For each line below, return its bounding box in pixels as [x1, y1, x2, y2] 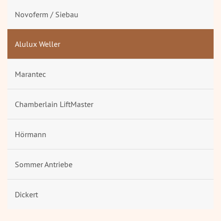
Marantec [15, 69, 46, 79]
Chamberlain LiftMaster [15, 99, 93, 110]
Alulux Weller [15, 39, 60, 49]
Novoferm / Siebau [15, 9, 78, 20]
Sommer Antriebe [15, 159, 73, 170]
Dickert [15, 189, 38, 200]
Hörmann [15, 129, 46, 140]
